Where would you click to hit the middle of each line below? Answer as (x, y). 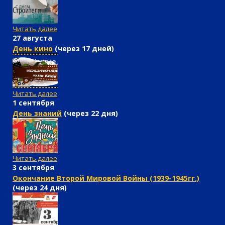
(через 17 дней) (83, 49)
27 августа (32, 38)
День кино (33, 49)
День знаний (37, 114)
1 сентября (33, 103)
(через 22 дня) (90, 114)
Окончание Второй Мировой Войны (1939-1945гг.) (106, 178)
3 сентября (33, 168)
